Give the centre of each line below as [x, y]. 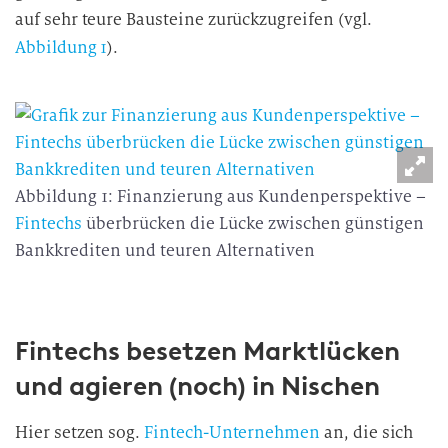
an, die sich [367, 432]
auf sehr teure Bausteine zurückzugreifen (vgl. [193, 19]
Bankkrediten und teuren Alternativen [165, 250]
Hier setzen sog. [80, 432]
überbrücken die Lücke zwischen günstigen [253, 223]
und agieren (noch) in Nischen [197, 386]
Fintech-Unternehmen [232, 432]
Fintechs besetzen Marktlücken [207, 351]
